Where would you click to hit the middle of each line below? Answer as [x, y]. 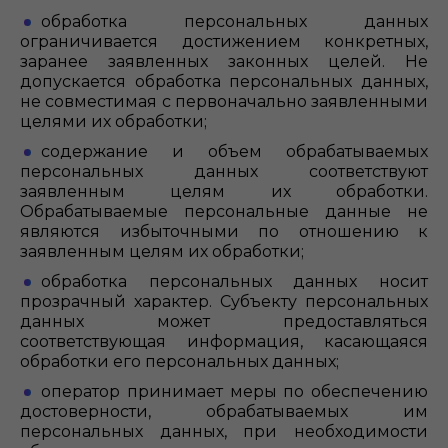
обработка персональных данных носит [234, 281]
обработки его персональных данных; [179, 361]
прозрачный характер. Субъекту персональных [224, 301]
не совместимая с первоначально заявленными [224, 101]
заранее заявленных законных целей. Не [224, 61]
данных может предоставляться [224, 321]
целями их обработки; [113, 121]
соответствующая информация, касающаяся [224, 341]
